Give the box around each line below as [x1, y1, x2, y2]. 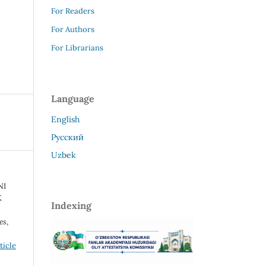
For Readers [51, 5, 94, 16]
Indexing [51, 199, 91, 211]
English [51, 113, 80, 125]
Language [51, 92, 94, 104]
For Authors [51, 24, 94, 34]
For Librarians [51, 42, 103, 53]
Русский [51, 131, 84, 142]
